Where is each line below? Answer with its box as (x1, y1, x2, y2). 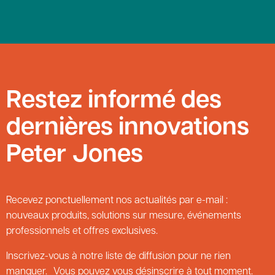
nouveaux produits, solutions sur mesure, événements (6, 211, 241, 222)
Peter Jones (6, 143, 143, 168)
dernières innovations (6, 116, 249, 141)
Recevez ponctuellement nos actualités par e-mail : (6, 196, 228, 206)
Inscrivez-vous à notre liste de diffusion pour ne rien (6, 252, 231, 262)
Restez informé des (6, 89, 222, 114)
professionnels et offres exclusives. (6, 227, 158, 237)
